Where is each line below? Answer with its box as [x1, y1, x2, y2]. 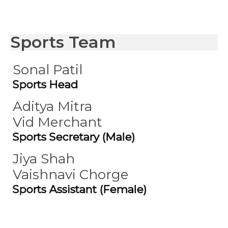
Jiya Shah [13, 151, 75, 167]
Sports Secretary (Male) [13, 130, 135, 143]
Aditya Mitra [13, 98, 92, 115]
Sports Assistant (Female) [13, 183, 147, 195]
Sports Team [10, 32, 116, 52]
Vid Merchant [13, 114, 102, 130]
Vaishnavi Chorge [13, 166, 128, 183]
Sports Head [13, 78, 78, 91]
